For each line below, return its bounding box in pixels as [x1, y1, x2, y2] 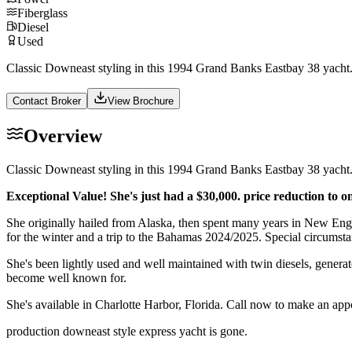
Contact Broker [13, 94, 81, 107]
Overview [24, 125, 102, 146]
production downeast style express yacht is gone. [6, 324, 247, 338]
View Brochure [108, 94, 174, 107]
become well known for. [6, 270, 126, 284]
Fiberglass [17, 5, 68, 20]
